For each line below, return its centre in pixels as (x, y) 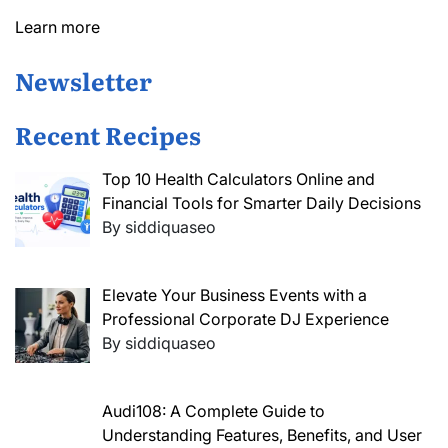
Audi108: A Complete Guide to (213, 410)
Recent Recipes (108, 135)
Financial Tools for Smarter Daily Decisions (261, 203)
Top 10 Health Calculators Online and (238, 179)
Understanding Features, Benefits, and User (262, 434)
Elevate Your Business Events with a (234, 294)
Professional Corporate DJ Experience (245, 318)
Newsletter (83, 81)
